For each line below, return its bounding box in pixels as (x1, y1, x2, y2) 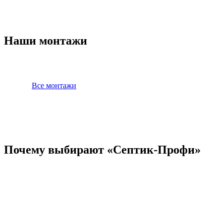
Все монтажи (32, 81, 76, 90)
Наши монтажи (4, 34, 87, 47)
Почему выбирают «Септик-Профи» (4, 143, 201, 157)
